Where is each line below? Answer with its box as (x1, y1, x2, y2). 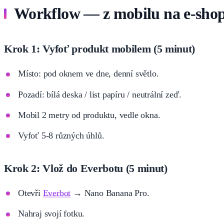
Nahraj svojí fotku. (18, 208, 85, 219)
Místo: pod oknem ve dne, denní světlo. (18, 68, 159, 79)
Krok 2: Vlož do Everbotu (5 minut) (4, 161, 167, 174)
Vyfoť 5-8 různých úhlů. (18, 130, 104, 140)
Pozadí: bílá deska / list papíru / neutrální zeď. (18, 89, 182, 99)
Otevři (18, 187, 43, 198)
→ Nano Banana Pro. (70, 187, 149, 198)
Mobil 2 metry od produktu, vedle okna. (18, 109, 160, 120)
